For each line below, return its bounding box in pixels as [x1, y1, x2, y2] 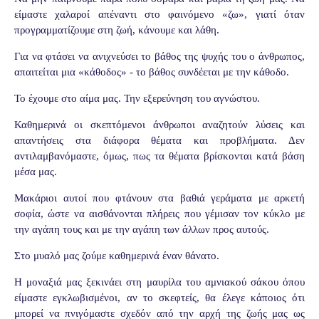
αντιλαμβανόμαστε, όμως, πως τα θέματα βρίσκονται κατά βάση [14, 150, 305, 162]
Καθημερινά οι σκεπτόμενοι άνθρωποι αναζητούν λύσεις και [14, 118, 305, 130]
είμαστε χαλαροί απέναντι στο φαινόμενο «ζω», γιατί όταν [14, 8, 305, 20]
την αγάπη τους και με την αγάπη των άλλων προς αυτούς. [14, 223, 269, 235]
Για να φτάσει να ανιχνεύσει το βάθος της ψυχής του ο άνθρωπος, [14, 50, 305, 62]
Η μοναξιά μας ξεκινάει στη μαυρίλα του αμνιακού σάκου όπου [14, 276, 305, 288]
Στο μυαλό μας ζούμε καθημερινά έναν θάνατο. [14, 249, 219, 261]
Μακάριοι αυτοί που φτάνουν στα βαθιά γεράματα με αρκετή [14, 192, 305, 204]
